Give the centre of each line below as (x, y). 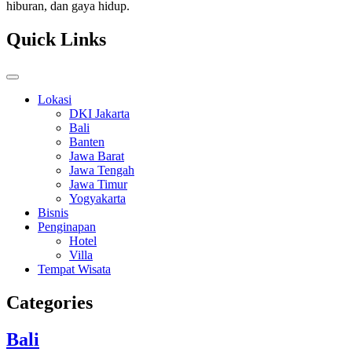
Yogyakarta (97, 198)
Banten (87, 141)
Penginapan (67, 226)
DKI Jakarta (99, 113)
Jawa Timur (98, 184)
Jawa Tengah (102, 170)
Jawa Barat (97, 156)
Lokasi (55, 99)
